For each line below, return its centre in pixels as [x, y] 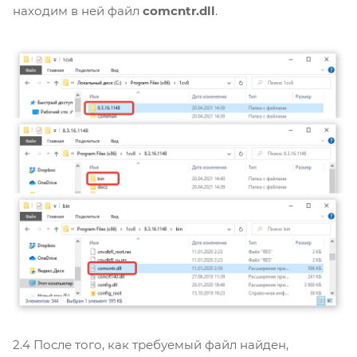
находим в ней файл [78, 11]
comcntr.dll [179, 11]
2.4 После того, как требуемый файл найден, [151, 345]
